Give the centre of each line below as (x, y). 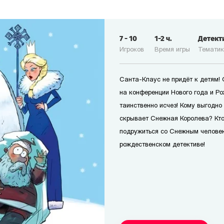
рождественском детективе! (162, 145)
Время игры (172, 50)
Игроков (132, 50)
